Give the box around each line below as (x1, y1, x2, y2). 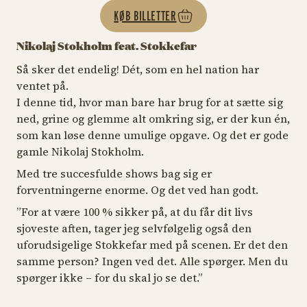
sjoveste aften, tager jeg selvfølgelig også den (16, 220, 251, 236)
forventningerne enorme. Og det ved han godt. (16, 182, 258, 197)
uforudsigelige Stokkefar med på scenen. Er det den (16, 236, 288, 252)
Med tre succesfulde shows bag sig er (16, 165, 212, 181)
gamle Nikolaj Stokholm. (16, 143, 144, 159)
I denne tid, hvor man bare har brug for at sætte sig (16, 94, 283, 110)
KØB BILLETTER (114, 8, 177, 25)
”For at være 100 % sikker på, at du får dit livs (16, 204, 253, 219)
